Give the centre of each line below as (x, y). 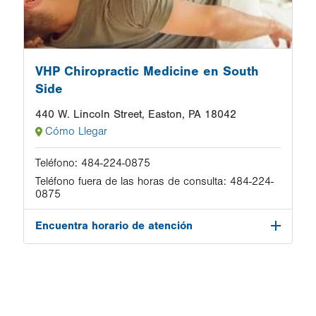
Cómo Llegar (76, 131)
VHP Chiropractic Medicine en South (147, 71)
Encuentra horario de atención (114, 226)
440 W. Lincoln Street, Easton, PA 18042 (136, 114)
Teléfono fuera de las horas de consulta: (131, 181)
